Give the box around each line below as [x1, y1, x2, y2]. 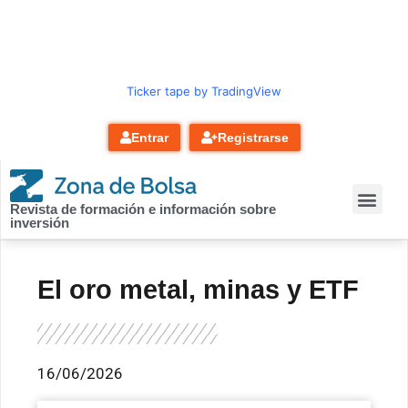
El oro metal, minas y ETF [37, 274, 359, 304]
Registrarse [217, 130, 289, 145]
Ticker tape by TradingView [127, 84, 281, 98]
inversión [10, 214, 69, 230]
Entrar [130, 130, 168, 145]
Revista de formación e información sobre [10, 200, 276, 217]
